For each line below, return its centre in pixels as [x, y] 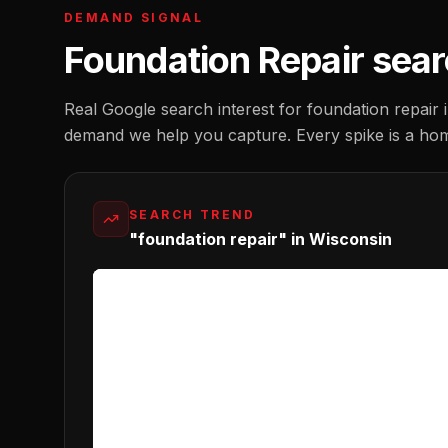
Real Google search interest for [185, 109]
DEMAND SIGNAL [134, 17]
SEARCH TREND [192, 214]
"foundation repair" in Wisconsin [260, 239]
